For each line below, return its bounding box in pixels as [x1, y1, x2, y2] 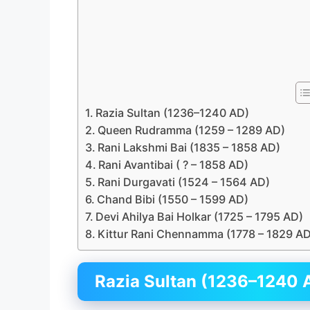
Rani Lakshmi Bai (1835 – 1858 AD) [98, 140, 281, 155]
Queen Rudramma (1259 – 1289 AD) [98, 123, 286, 138]
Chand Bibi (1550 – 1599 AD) [97, 192, 249, 207]
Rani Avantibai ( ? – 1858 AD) [98, 158, 249, 172]
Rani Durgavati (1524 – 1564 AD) [98, 175, 271, 190]
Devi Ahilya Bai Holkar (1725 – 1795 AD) [95, 210, 304, 224]
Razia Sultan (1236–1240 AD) [95, 106, 250, 120]
